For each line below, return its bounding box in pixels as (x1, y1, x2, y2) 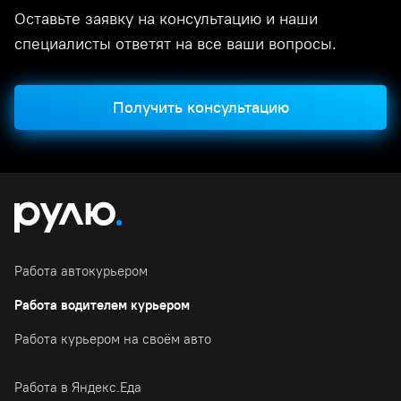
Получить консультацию (112, 97, 289, 117)
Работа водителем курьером (14, 295, 190, 313)
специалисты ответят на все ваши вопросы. (14, 33, 337, 54)
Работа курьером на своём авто (14, 329, 211, 347)
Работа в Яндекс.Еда (14, 378, 141, 396)
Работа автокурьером (14, 261, 148, 279)
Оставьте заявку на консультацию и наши (14, 8, 318, 29)
